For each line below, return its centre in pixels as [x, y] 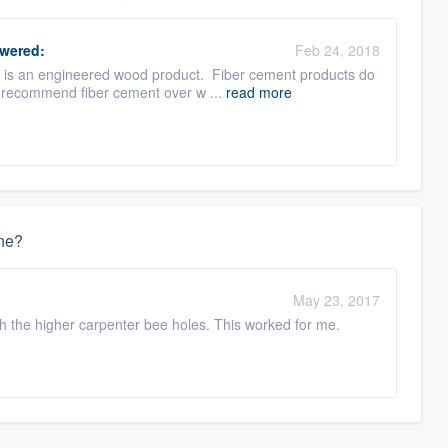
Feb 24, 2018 [338, 50]
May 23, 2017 [337, 300]
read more [259, 92]
